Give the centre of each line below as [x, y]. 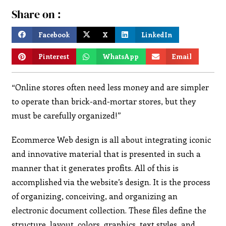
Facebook [54, 34]
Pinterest [54, 56]
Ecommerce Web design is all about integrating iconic [111, 139]
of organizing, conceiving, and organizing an [95, 196]
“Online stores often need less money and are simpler [110, 87]
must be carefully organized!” [67, 115]
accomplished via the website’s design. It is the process [111, 182]
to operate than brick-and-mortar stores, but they [104, 101]
